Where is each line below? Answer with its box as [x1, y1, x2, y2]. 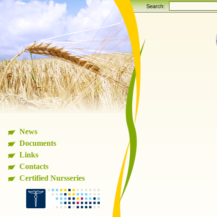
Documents [19, 139, 56, 147]
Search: [146, 3, 169, 9]
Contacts [19, 162, 48, 170]
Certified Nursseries [19, 174, 85, 182]
